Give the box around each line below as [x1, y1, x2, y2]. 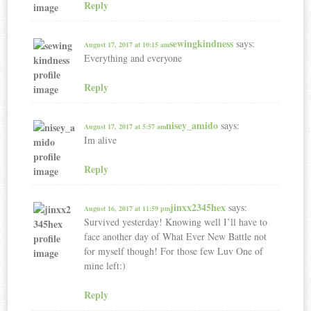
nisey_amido [166, 117, 219, 133]
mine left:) [84, 258, 126, 272]
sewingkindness [169, 35, 234, 51]
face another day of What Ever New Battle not [84, 229, 267, 243]
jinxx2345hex [170, 199, 226, 215]
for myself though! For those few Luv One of [84, 244, 264, 258]
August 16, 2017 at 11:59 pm [84, 203, 171, 213]
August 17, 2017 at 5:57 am [84, 121, 167, 131]
